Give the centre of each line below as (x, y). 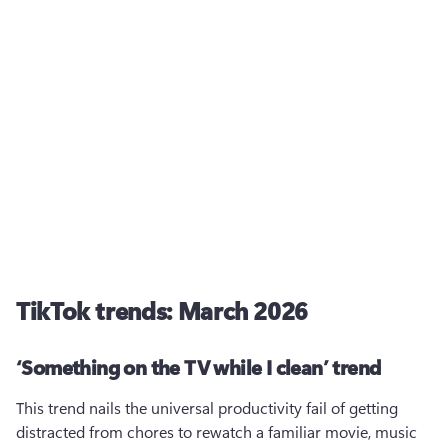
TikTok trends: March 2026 (162, 310)
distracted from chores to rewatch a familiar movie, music (216, 431)
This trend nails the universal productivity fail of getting (207, 407)
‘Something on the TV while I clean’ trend (198, 366)
